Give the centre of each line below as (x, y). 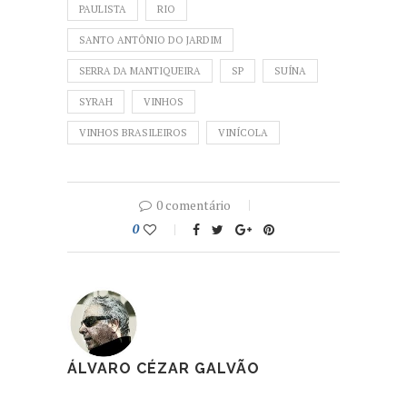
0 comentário (194, 204)
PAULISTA (103, 9)
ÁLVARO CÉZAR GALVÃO (164, 368)
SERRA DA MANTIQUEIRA (140, 70)
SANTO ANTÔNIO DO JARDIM (150, 40)
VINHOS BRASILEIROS (133, 132)
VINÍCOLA (243, 132)
